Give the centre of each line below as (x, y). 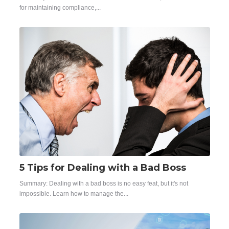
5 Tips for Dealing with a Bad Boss (102, 168)
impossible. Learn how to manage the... (74, 193)
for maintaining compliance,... (60, 8)
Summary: (34, 183)
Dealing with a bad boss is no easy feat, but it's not (118, 183)
